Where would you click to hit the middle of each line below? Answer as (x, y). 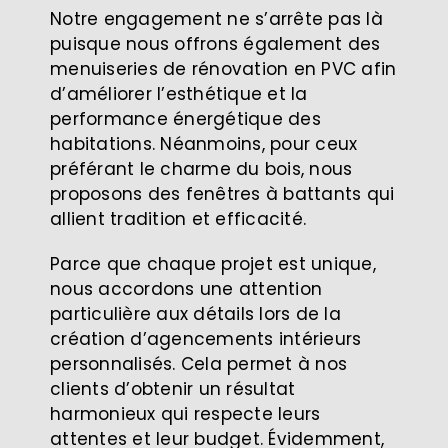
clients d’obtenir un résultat (173, 388)
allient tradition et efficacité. (178, 218)
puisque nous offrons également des (215, 43)
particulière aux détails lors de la (195, 313)
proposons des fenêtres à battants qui (222, 193)
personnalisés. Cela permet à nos (199, 363)
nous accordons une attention (186, 288)
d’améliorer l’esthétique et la (179, 93)
